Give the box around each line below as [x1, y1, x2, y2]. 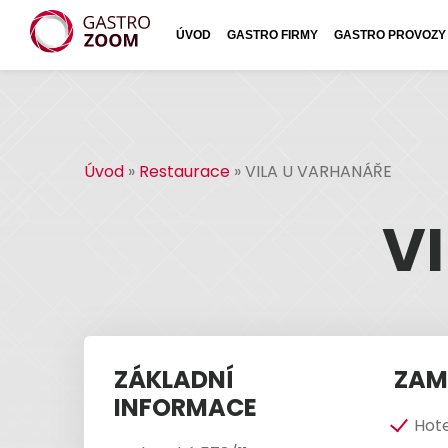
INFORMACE [114, 391, 257, 424]
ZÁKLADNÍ [114, 363, 234, 396]
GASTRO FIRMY [227, 28, 318, 42]
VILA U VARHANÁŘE [245, 160, 392, 183]
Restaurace [139, 160, 230, 183]
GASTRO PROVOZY [334, 28, 446, 42]
